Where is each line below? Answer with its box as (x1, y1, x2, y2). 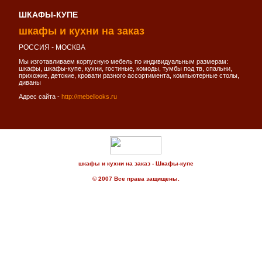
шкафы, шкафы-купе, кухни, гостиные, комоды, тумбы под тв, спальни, (19, 65, 232, 72)
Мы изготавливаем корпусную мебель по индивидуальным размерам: (19, 58, 228, 65)
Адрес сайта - (19, 93, 61, 100)
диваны (19, 79, 41, 86)
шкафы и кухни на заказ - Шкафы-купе (78, 160, 194, 167)
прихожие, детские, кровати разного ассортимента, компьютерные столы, (19, 72, 239, 79)
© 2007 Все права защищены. (92, 175, 180, 182)
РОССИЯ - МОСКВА (19, 43, 85, 51)
